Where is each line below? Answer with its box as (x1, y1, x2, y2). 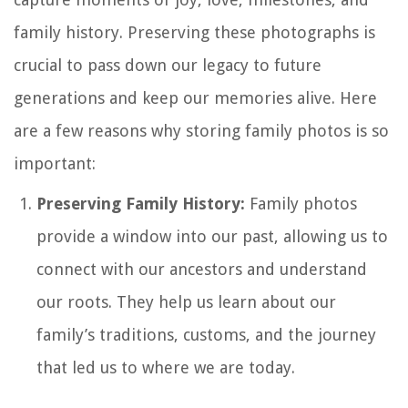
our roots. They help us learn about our (36, 291, 336, 311)
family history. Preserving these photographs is (14, 22, 375, 42)
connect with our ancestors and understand (36, 259, 367, 279)
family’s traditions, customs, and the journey (36, 324, 376, 344)
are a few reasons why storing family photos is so (14, 120, 389, 140)
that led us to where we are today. (36, 357, 295, 377)
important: (14, 153, 96, 173)
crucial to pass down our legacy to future (14, 55, 321, 75)
